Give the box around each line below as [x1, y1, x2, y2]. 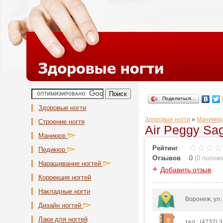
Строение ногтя [38, 118, 85, 125]
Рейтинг [152, 144, 178, 152]
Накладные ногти [38, 188, 90, 195]
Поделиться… [162, 96, 196, 101]
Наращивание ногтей [38, 160, 103, 167]
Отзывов [152, 154, 181, 162]
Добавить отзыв [160, 166, 211, 174]
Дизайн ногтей [38, 202, 83, 209]
